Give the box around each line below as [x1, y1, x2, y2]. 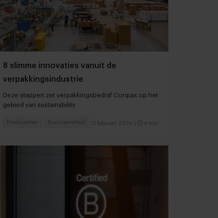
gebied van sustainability [3, 101, 75, 108]
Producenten [7, 119, 38, 125]
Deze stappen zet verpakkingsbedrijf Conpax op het [3, 91, 158, 98]
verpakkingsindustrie [3, 75, 83, 83]
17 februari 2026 [91, 120, 133, 126]
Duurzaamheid [48, 119, 86, 125]
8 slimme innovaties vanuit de [3, 61, 116, 70]
